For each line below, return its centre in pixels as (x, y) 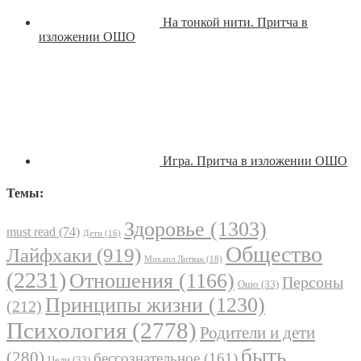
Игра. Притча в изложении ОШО (255, 161)
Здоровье (164, 229)
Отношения (121, 280)
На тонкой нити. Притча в (235, 23)
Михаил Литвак (174, 258)
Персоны (313, 282)
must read (31, 231)
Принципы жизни (124, 305)
